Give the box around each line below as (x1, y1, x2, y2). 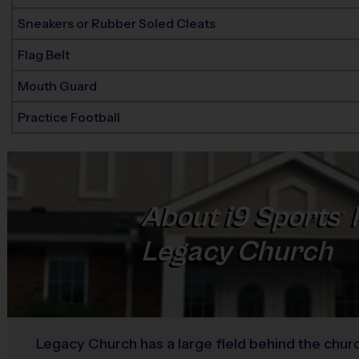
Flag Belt (18, 46, 71, 63)
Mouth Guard (18, 78, 98, 94)
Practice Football (18, 109, 121, 125)
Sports (253, 200, 340, 234)
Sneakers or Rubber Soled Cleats (18, 15, 216, 31)
